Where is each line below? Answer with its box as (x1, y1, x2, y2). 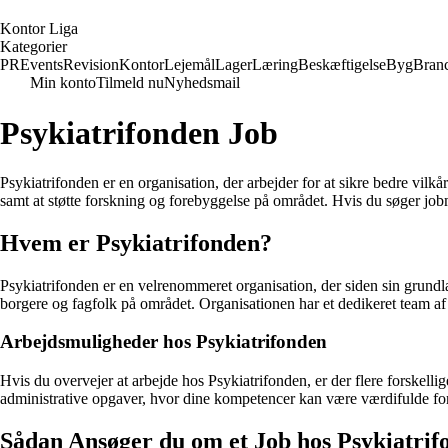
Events (20, 56, 63, 73)
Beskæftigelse (298, 56, 386, 73)
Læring (252, 56, 298, 73)
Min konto (30, 74, 96, 91)
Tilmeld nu (96, 74, 164, 91)
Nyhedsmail (164, 74, 240, 91)
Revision (63, 56, 119, 73)
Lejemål (164, 56, 215, 73)
